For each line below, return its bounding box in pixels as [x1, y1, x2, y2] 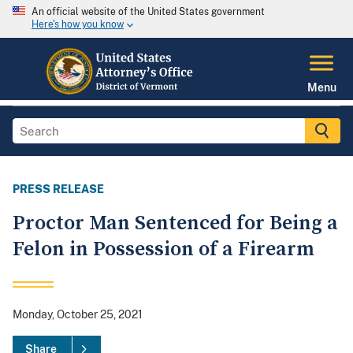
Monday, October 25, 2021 [13, 308, 143, 321]
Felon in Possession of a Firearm [13, 236, 314, 263]
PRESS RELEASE [13, 183, 104, 196]
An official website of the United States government [32, 6, 265, 17]
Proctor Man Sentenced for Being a [13, 210, 338, 237]
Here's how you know [32, 19, 124, 31]
